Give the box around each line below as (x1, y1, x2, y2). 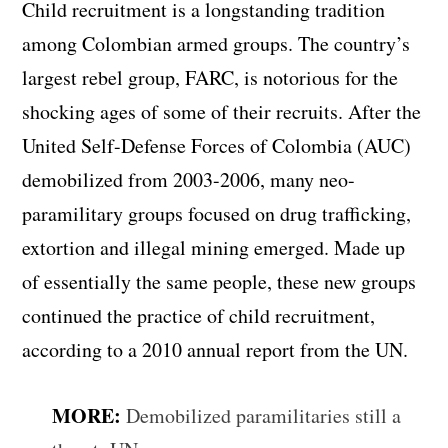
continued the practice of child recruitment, (22, 301, 376, 329)
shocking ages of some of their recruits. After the (22, 97, 422, 125)
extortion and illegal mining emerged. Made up (22, 233, 406, 261)
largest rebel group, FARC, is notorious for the (22, 63, 399, 91)
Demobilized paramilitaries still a (126, 401, 402, 429)
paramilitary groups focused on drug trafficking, (22, 199, 412, 227)
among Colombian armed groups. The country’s (22, 29, 411, 57)
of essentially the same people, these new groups (22, 267, 417, 295)
